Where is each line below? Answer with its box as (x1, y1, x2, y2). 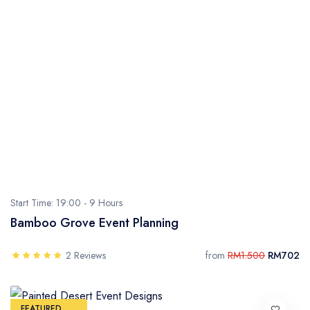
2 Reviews (66, 248, 106, 262)
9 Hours (89, 196, 122, 210)
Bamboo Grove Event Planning (10, 214, 179, 232)
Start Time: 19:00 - (10, 196, 89, 210)
